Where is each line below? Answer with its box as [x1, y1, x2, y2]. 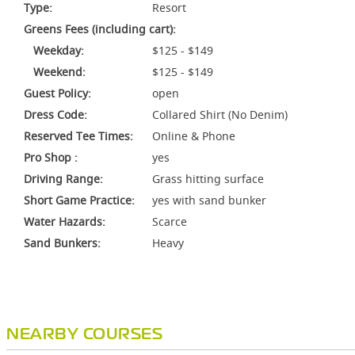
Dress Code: [24, 107, 87, 122]
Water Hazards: [24, 214, 105, 229]
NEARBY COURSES [6, 328, 162, 342]
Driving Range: [24, 171, 103, 186]
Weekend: [24, 64, 86, 79]
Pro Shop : [24, 150, 78, 165]
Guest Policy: [24, 86, 91, 101]
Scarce [152, 214, 187, 229]
